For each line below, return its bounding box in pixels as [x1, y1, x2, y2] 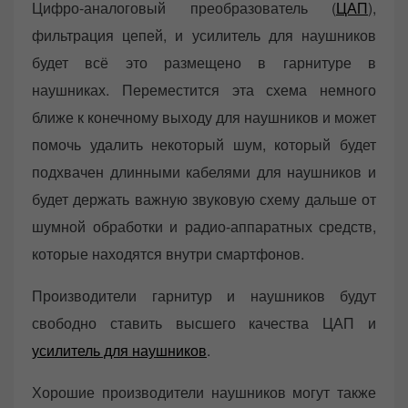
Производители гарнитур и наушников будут [32, 285, 376, 307]
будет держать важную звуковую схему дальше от [32, 189, 376, 210]
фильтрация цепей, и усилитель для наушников [32, 25, 376, 46]
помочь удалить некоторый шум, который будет [32, 134, 376, 156]
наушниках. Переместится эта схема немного [32, 79, 376, 101]
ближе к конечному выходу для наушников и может [32, 107, 376, 128]
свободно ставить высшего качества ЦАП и [32, 312, 376, 334]
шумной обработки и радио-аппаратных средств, [32, 216, 376, 238]
